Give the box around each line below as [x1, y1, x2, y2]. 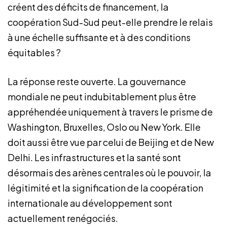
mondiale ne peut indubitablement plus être [8, 91, 196, 102]
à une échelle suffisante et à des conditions [8, 31, 191, 43]
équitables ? [8, 47, 62, 58]
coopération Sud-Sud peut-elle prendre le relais [8, 16, 213, 28]
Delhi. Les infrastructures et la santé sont [8, 152, 181, 163]
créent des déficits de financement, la [8, 1, 169, 13]
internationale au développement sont [8, 197, 172, 209]
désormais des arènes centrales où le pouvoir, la [8, 167, 211, 178]
